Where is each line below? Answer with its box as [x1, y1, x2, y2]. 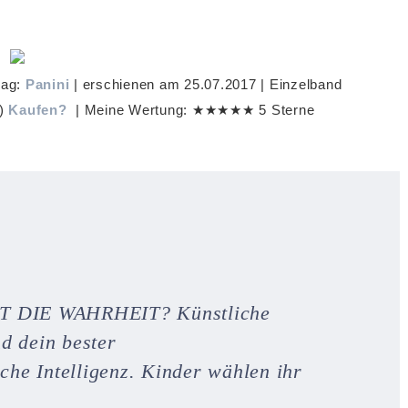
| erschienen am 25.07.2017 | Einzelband [69, 76, 342, 92]
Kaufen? [8, 102, 67, 117]
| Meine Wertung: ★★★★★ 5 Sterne [66, 102, 315, 117]
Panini [25, 76, 70, 92]
